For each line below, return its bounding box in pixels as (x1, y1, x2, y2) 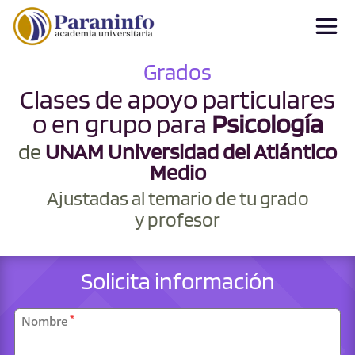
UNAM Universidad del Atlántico (45, 138, 337, 166)
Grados (143, 58, 212, 86)
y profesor (135, 207, 220, 231)
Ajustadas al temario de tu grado (46, 185, 309, 210)
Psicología (211, 107, 323, 139)
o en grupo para (32, 107, 212, 139)
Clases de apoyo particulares (20, 82, 335, 115)
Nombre (21, 312, 68, 329)
